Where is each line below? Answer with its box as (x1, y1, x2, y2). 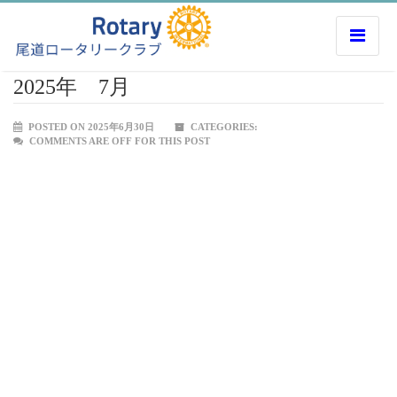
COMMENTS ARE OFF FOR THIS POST (29, 136, 210, 146)
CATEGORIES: (188, 121, 258, 132)
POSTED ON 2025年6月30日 (26, 121, 154, 132)
